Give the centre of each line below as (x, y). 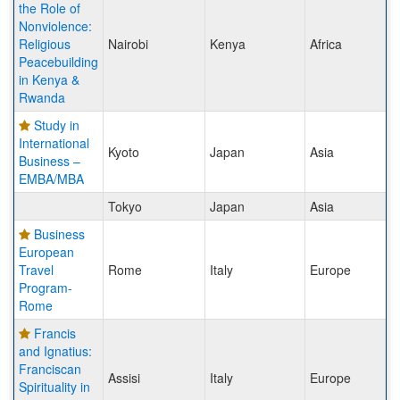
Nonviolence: (55, 26)
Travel (36, 270)
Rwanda (42, 98)
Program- (46, 288)
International (54, 143)
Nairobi (128, 44)
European (46, 252)
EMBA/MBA (51, 179)
